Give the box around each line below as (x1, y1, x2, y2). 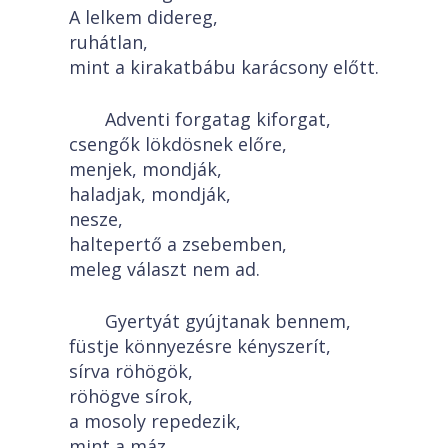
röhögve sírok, (69, 384, 193, 408)
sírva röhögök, (69, 359, 193, 383)
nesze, (69, 207, 123, 231)
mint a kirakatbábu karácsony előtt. (69, 55, 379, 79)
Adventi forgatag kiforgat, (105, 107, 331, 131)
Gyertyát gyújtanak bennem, (105, 309, 351, 333)
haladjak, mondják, (69, 182, 231, 206)
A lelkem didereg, (69, 5, 218, 29)
